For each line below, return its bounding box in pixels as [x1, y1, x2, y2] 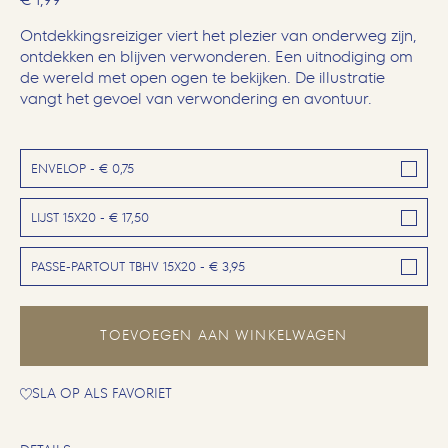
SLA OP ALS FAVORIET [32, 385, 172, 403]
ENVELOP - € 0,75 [31, 161, 134, 177]
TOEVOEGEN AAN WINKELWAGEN [100, 327, 348, 345]
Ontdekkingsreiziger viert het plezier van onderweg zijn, [20, 26, 417, 46]
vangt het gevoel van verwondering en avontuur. [20, 89, 372, 109]
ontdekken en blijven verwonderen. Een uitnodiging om [20, 47, 413, 67]
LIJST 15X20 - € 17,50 [31, 210, 149, 226]
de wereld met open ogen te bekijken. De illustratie [20, 68, 385, 88]
